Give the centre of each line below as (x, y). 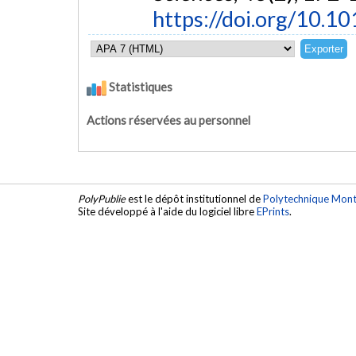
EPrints (273, 211)
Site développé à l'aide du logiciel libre (167, 211)
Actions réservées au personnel (168, 121)
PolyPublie (102, 198)
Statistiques (139, 86)
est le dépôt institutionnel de (194, 198)
